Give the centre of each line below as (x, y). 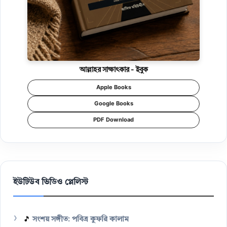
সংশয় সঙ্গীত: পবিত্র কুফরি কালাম (81, 220)
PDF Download (113, 120)
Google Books (113, 104)
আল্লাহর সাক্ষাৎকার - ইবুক (113, 70)
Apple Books (113, 88)
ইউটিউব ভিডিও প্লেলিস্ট (51, 183)
